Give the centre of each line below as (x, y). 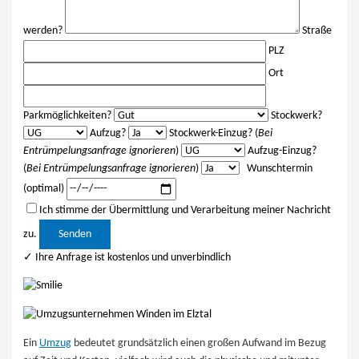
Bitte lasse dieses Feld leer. (98, 229)
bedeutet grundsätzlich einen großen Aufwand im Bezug (199, 343)
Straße (317, 30)
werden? (44, 30)
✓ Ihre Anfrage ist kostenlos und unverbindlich (127, 257)
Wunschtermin (276, 168)
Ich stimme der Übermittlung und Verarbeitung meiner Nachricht (186, 210)
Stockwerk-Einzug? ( (213, 133)
